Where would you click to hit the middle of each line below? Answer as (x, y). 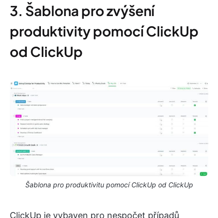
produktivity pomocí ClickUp (104, 31)
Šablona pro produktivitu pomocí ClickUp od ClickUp (109, 185)
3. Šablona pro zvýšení (82, 11)
